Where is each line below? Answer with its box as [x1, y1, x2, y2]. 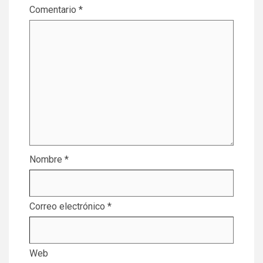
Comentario [29, 4, 79, 16]
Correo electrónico [29, 201, 107, 213]
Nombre [29, 154, 65, 166]
